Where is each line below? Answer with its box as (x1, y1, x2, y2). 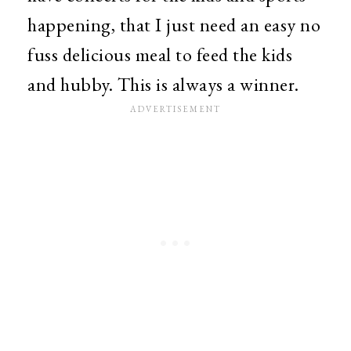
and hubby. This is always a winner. (27, 72, 303, 96)
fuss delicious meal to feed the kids (27, 42, 292, 67)
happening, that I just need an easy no (27, 13, 320, 37)
